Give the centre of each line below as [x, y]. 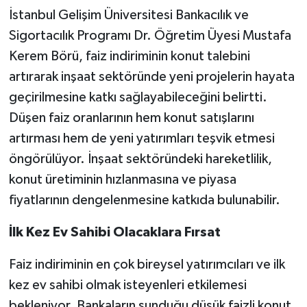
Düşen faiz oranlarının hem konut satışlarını [131, 118]
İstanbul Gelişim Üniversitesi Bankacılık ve [128, 15]
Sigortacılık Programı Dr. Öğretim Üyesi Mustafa [150, 35]
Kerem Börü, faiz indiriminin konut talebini [129, 56]
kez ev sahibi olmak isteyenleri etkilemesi [127, 285]
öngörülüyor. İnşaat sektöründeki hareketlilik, [140, 159]
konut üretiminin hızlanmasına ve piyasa [122, 179]
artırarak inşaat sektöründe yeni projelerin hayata [151, 76]
